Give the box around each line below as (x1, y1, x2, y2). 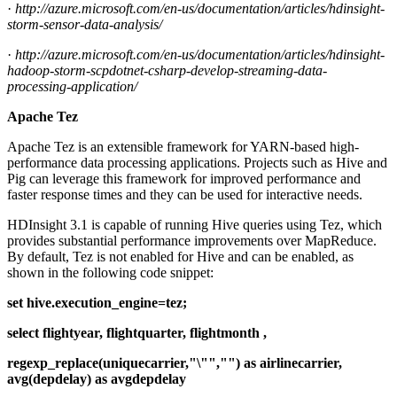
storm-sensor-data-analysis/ (7, 16, 162, 32)
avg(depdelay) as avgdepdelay (7, 370, 186, 386)
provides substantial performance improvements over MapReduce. (7, 232, 377, 248)
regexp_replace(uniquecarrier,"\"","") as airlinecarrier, (7, 354, 342, 370)
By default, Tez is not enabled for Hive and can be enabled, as (7, 248, 354, 264)
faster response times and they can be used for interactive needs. (7, 186, 362, 202)
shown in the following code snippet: (7, 264, 214, 280)
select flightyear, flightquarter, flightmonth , (7, 324, 267, 340)
